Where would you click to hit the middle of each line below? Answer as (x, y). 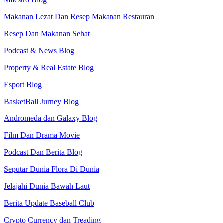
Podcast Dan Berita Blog (43, 152)
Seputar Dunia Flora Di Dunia (52, 169)
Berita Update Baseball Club (49, 203)
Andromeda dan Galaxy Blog (51, 118)
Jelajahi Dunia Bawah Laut (47, 186)
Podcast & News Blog (39, 51)
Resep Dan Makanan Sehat (47, 34)
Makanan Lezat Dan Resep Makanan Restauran (79, 17)
